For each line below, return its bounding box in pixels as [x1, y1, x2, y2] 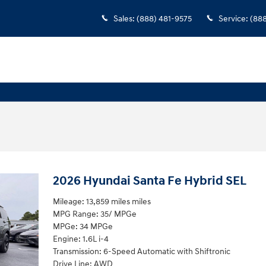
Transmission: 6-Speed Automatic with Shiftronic [52, 246, 230, 256]
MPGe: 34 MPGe [52, 221, 113, 232]
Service [218, 14, 246, 24]
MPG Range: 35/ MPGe [52, 208, 137, 219]
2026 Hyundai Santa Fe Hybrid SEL [52, 173, 246, 189]
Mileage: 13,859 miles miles [52, 196, 151, 207]
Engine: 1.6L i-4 [52, 233, 109, 244]
